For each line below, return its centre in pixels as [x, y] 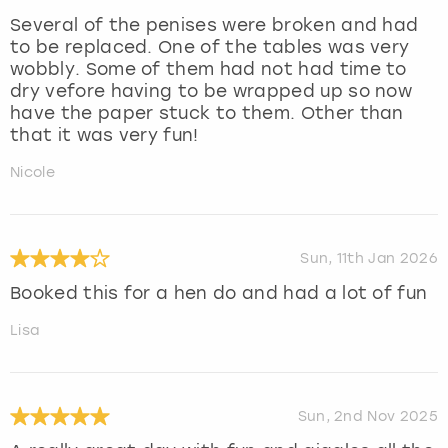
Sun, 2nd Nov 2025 [367, 417]
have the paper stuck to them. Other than [207, 112]
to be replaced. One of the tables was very [210, 46]
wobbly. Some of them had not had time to [208, 68]
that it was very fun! [104, 134]
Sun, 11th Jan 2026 [369, 259]
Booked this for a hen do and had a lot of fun [219, 292]
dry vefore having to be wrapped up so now [211, 90]
